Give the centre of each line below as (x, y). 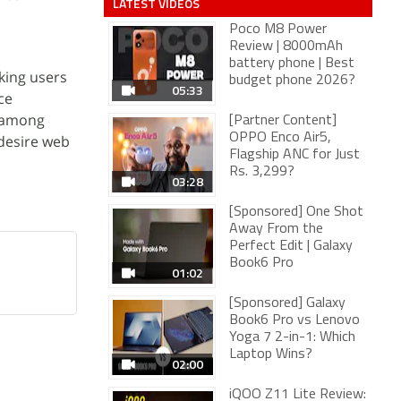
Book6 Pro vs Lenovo (294, 320)
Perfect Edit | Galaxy (291, 246)
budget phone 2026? (292, 81)
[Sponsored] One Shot (296, 212)
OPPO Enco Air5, (280, 138)
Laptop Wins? (271, 354)
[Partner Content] (283, 121)
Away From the (276, 229)
